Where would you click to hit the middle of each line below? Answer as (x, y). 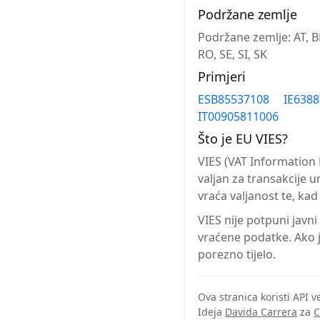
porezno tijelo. (237, 254)
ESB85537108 (234, 99)
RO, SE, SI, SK (232, 54)
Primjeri (222, 76)
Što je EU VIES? (243, 139)
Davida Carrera (261, 312)
